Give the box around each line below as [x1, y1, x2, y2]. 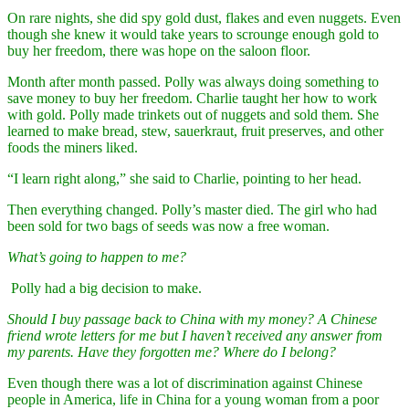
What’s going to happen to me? [7, 248, 186, 265]
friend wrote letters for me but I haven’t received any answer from [7, 327, 383, 343]
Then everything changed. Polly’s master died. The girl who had [7, 201, 377, 217]
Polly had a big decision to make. [7, 279, 202, 296]
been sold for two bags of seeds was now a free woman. [7, 217, 330, 234]
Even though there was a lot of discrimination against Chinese [7, 374, 362, 391]
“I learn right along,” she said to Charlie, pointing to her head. [7, 170, 362, 186]
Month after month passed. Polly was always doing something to [7, 73, 379, 89]
